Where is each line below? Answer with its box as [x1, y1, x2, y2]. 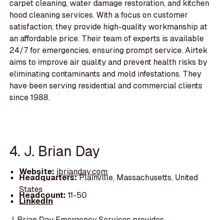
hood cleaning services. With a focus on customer [9, 9, 189, 20]
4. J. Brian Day [9, 142, 100, 161]
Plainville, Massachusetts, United [79, 172, 198, 183]
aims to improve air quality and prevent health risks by [9, 56, 208, 67]
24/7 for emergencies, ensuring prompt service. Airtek [9, 45, 208, 55]
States [19, 184, 43, 194]
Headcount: [19, 190, 66, 201]
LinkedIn [19, 196, 53, 207]
